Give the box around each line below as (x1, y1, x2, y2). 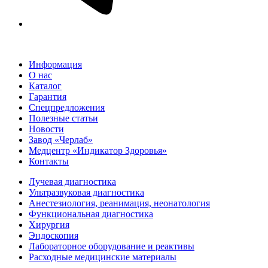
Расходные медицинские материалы (29, 251, 176, 262)
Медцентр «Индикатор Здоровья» (29, 145, 167, 156)
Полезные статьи (29, 112, 98, 123)
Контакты (29, 156, 69, 166)
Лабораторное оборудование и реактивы (29, 240, 194, 251)
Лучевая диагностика (29, 176, 116, 187)
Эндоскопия (29, 230, 78, 240)
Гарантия (29, 91, 66, 102)
